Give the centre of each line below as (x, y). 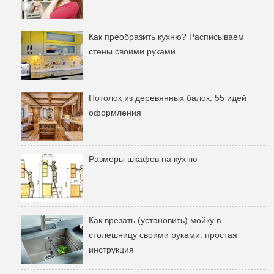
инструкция (111, 250)
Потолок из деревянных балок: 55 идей (168, 98)
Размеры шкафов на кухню (143, 159)
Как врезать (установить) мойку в (155, 220)
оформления (115, 113)
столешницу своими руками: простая (163, 235)
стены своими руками (132, 52)
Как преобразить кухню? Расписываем (166, 37)
